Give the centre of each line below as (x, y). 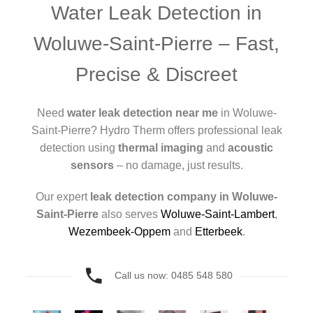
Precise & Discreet (156, 74)
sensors (92, 165)
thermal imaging (161, 148)
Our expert (63, 197)
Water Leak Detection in (156, 13)
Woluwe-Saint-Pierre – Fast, (156, 44)
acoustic (250, 148)
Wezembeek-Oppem (119, 232)
